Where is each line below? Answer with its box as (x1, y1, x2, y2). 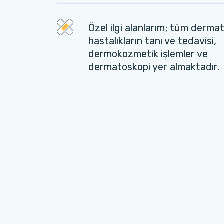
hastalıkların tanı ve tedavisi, (88, 35, 216, 47)
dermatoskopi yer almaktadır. (88, 61, 219, 73)
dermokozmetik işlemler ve (88, 48, 208, 60)
